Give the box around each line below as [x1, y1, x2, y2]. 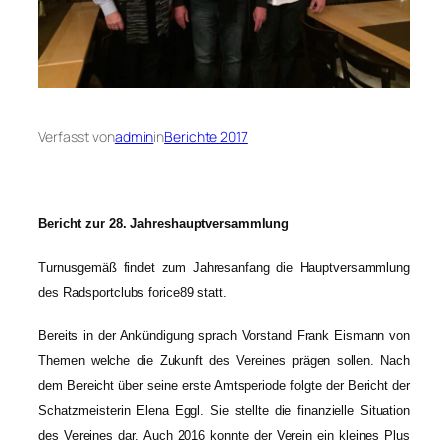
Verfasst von [38, 126, 115, 146]
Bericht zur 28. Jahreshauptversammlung [38, 216, 290, 232]
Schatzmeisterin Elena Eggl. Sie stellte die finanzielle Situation [38, 403, 410, 419]
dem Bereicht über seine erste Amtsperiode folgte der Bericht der [38, 378, 410, 394]
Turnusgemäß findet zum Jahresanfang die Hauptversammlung [38, 259, 410, 275]
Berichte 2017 [164, 126, 248, 146]
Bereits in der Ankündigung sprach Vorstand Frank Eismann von [38, 328, 410, 344]
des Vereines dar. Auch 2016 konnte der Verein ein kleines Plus [38, 428, 410, 444]
